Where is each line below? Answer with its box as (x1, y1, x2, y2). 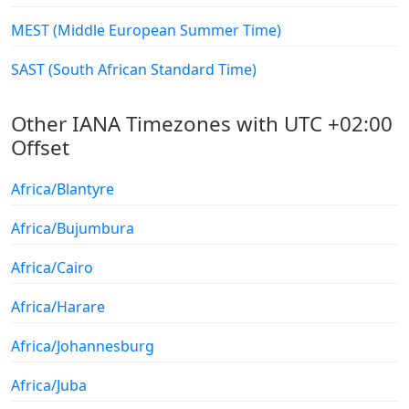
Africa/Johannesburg (11, 336, 154, 357)
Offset (11, 133, 69, 163)
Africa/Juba (11, 375, 87, 396)
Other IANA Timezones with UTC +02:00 (11, 110, 393, 139)
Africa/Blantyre (11, 179, 114, 200)
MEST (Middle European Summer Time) (11, 20, 281, 41)
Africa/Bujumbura (11, 218, 134, 239)
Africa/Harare (11, 297, 105, 318)
